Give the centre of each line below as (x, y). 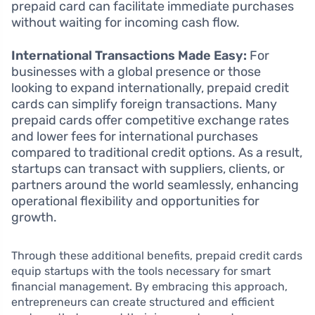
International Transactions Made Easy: (129, 56)
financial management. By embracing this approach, (149, 287)
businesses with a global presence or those (136, 72)
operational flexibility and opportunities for (135, 201)
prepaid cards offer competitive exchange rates (150, 121)
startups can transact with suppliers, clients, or (148, 169)
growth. (34, 218)
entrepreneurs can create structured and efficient (143, 302)
